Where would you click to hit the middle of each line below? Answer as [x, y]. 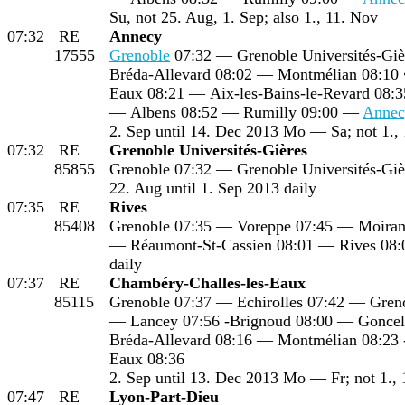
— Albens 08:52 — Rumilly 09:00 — [236, 112]
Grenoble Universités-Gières [208, 150]
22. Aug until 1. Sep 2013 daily [213, 188]
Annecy [136, 36]
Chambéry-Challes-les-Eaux [207, 283]
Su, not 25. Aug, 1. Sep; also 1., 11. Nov [244, 17]
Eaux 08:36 [147, 358]
